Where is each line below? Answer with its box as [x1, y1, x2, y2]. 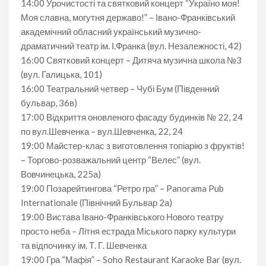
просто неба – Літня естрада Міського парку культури [21, 225, 236, 236]
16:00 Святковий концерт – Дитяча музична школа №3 [21, 54, 242, 65]
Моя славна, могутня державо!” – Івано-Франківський [21, 11, 235, 23]
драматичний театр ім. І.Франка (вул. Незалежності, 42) [21, 40, 242, 51]
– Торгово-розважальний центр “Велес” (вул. [21, 154, 201, 165]
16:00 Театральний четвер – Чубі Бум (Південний [21, 83, 219, 94]
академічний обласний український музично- [21, 26, 201, 37]
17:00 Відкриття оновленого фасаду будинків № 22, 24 [21, 111, 243, 122]
